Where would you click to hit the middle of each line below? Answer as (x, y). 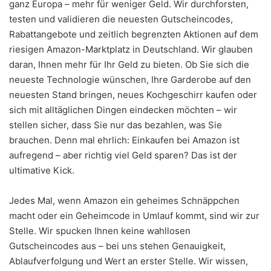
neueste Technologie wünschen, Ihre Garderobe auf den (130, 79)
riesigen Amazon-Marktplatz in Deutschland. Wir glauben (131, 49)
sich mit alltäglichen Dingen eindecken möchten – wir (123, 109)
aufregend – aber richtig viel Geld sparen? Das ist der (123, 155)
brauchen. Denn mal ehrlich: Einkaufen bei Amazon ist (124, 140)
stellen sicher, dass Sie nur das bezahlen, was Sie (116, 125)
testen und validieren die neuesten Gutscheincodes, (121, 19)
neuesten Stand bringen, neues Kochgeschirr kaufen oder (133, 94)
